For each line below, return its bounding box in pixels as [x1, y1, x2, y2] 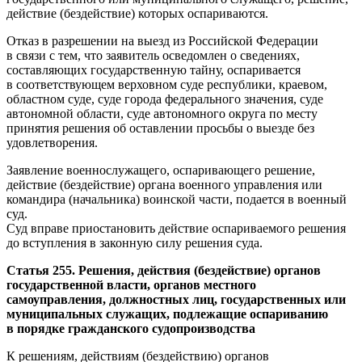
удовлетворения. [6, 135, 98, 149]
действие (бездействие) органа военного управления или [6, 177, 322, 192]
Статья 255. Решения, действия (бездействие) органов [6, 263, 321, 277]
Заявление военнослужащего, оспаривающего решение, [6, 162, 315, 177]
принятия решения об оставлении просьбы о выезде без [6, 120, 314, 135]
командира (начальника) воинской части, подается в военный [6, 192, 347, 206]
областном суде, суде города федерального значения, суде [6, 91, 323, 106]
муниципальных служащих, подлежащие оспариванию [6, 306, 328, 321]
